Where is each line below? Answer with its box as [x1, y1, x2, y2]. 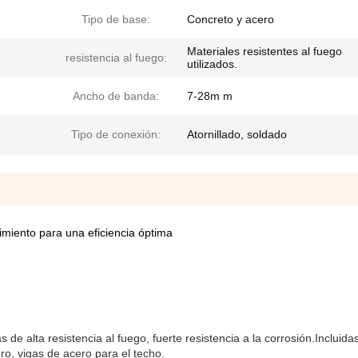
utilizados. [187, 58, 237, 70]
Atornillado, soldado [187, 128, 287, 141]
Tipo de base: [82, 13, 150, 26]
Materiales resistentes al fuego [187, 45, 342, 58]
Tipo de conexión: [71, 128, 161, 141]
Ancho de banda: [73, 89, 159, 102]
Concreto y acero [187, 13, 274, 26]
